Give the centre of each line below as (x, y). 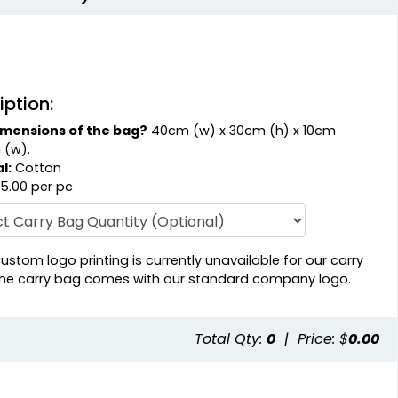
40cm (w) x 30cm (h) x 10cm (242, 130)
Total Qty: (231, 338)
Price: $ (323, 338)
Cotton (37, 167)
